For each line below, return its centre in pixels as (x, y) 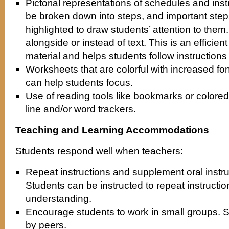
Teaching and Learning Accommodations (112, 130)
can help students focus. (79, 82)
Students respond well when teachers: (99, 151)
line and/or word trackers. (81, 109)
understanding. (59, 198)
